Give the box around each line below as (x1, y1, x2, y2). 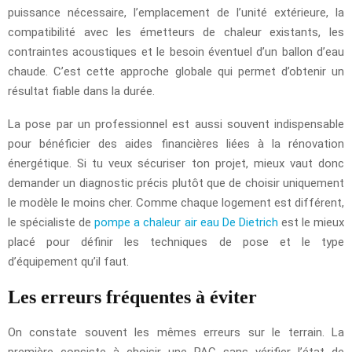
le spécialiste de (8, 214, 95, 229)
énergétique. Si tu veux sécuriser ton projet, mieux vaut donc (8, 156, 344, 170)
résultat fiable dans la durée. (8, 83, 155, 98)
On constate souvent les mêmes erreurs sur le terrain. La (8, 324, 344, 339)
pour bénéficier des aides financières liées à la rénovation (8, 136, 344, 151)
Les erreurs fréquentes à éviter (8, 286, 257, 307)
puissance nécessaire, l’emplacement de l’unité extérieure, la (8, 5, 344, 20)
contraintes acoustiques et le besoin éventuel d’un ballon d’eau (8, 44, 344, 59)
